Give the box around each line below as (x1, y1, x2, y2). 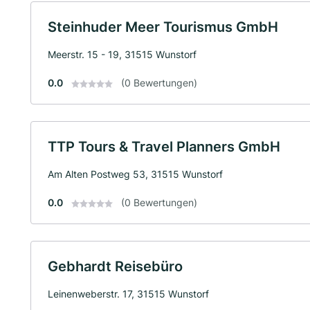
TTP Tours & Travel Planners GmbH (48, 138, 280, 155)
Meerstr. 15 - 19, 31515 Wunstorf (48, 48, 197, 60)
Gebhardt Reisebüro (48, 258, 183, 275)
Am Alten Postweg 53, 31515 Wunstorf (48, 168, 223, 180)
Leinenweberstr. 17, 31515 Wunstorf (48, 288, 209, 300)
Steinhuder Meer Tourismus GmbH (48, 19, 278, 35)
